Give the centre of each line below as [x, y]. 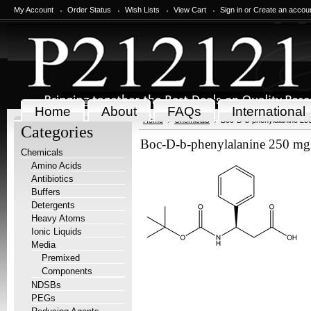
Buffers [46, 192]
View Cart [190, 10]
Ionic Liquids [57, 232]
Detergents [53, 205]
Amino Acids [57, 166]
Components [67, 271]
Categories [57, 132]
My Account [34, 10]
